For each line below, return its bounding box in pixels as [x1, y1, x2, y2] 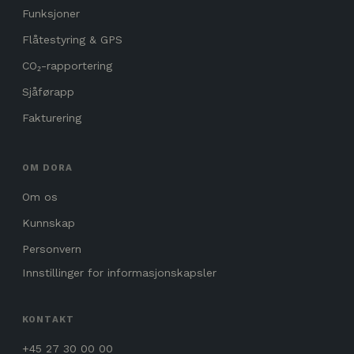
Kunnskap [22, 216, 75, 229]
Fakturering [22, 111, 81, 124]
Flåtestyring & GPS [22, 32, 122, 46]
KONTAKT [22, 313, 75, 325]
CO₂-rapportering [22, 58, 112, 72]
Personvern [22, 242, 81, 255]
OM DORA [22, 161, 73, 173]
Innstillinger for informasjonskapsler [22, 265, 217, 279]
